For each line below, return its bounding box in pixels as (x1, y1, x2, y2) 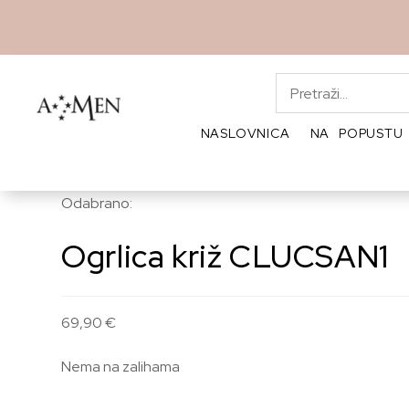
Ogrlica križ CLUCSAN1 (61, 236, 389, 277)
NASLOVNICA (200, 125, 290, 142)
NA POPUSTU (309, 125, 404, 142)
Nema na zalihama (61, 357, 181, 376)
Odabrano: (61, 194, 133, 213)
